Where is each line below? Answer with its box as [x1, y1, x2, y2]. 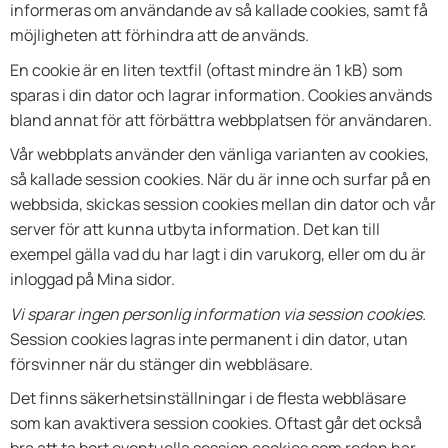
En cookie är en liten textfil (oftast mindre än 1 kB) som [10, 58, 403, 81]
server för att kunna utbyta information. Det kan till [10, 218, 380, 241]
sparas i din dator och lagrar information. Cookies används [10, 83, 432, 106]
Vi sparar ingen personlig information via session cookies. [10, 302, 426, 325]
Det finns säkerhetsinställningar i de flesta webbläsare [10, 387, 406, 410]
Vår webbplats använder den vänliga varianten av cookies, [10, 143, 429, 166]
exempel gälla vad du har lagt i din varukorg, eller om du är [10, 243, 426, 266]
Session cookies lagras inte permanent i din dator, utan [10, 327, 408, 350]
